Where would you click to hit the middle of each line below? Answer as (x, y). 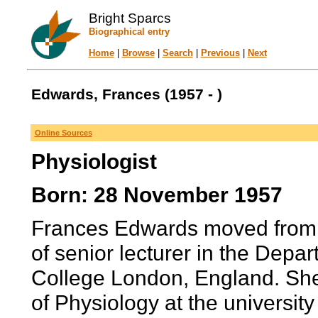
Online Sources (63, 133)
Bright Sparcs (130, 18)
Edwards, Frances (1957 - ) (126, 94)
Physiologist (94, 161)
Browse (138, 53)
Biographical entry (129, 32)
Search (177, 53)
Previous (220, 53)
